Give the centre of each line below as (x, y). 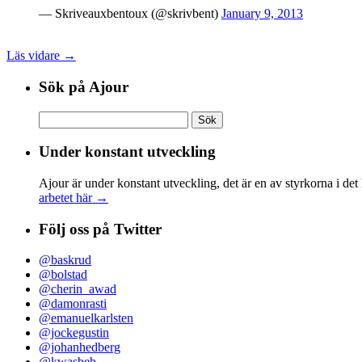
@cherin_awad (78, 289)
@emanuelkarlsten (86, 318)
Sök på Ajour (84, 86)
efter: (51, 132)
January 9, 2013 (262, 14)
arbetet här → (74, 198)
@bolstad (63, 275)
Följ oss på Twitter (100, 229)
